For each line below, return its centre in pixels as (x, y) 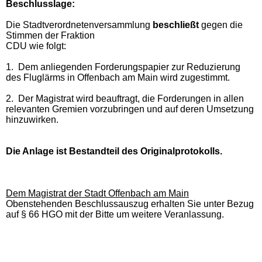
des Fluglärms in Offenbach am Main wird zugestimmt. (118, 77)
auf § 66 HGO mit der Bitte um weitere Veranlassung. (115, 214)
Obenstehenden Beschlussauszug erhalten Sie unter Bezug (130, 204)
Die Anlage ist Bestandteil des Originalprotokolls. (114, 151)
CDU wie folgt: (36, 46)
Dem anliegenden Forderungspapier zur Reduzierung (128, 67)
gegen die (221, 25)
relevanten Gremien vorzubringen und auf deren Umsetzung (130, 109)
